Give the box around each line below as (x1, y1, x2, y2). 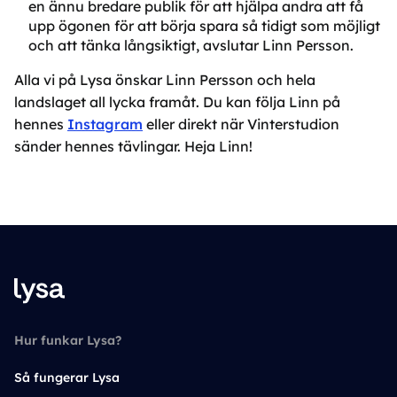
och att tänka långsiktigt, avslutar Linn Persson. (28, 36, 354, 54)
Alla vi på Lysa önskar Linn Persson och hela (14, 71, 315, 89)
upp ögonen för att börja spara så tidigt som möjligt (28, 17, 380, 35)
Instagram (67, 115, 143, 133)
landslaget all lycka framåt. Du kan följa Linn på (14, 93, 340, 111)
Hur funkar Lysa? (14, 332, 121, 348)
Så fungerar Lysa (14, 370, 120, 385)
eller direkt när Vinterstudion (143, 115, 339, 133)
